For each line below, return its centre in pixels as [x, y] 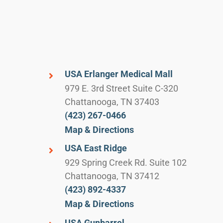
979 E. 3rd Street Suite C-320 [122, 88]
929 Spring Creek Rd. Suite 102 [126, 163]
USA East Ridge [96, 148]
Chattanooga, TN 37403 [112, 102]
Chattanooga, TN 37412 [112, 176]
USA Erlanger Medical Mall [119, 74]
